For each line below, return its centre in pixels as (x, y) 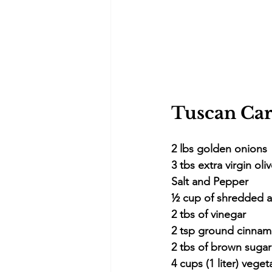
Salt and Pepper (210, 182)
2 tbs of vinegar (209, 215)
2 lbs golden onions (219, 149)
